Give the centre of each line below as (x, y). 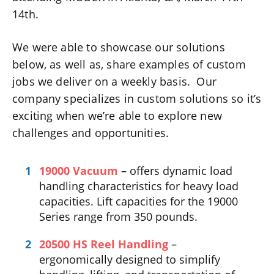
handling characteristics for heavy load (139, 186)
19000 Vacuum (79, 170)
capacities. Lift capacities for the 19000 (139, 201)
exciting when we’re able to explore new (117, 115)
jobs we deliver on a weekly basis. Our (115, 81)
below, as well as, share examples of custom (129, 64)
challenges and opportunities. (91, 132)
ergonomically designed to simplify (130, 259)
